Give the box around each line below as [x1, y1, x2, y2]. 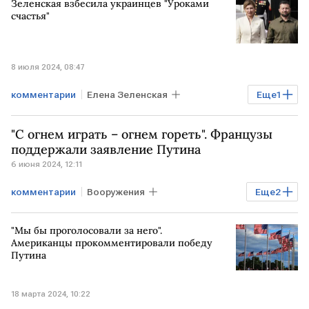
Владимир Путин [17, 211, 96, 222]
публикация [17, 114, 72, 125]
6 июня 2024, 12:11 [11, 159, 82, 169]
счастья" [11, 9, 50, 22]
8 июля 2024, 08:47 [11, 62, 85, 72]
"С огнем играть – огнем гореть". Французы [11, 126, 272, 142]
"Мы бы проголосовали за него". [11, 224, 162, 237]
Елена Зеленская [87, 89, 168, 100]
